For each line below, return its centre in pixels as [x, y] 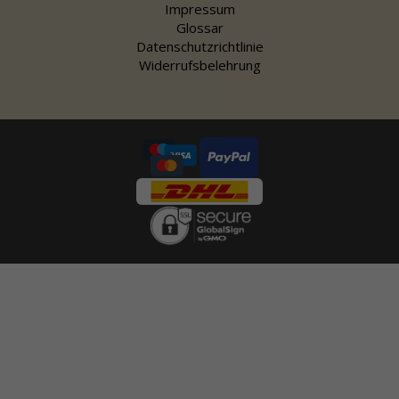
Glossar [199, 27]
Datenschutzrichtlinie [199, 46]
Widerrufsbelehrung [199, 65]
